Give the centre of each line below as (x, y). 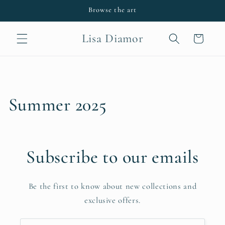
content (31, 17)
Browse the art (113, 10)
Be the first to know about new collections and (113, 187)
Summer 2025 (58, 105)
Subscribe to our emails (113, 157)
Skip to (30, 7)
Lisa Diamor (113, 39)
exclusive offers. (113, 201)
